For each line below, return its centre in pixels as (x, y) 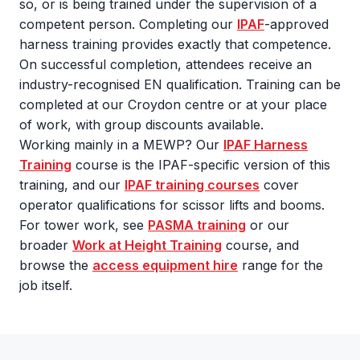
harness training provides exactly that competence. (175, 44)
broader (46, 245)
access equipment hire (165, 265)
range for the (280, 265)
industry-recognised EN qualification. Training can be (180, 84)
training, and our (72, 185)
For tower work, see (84, 225)
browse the (56, 265)
